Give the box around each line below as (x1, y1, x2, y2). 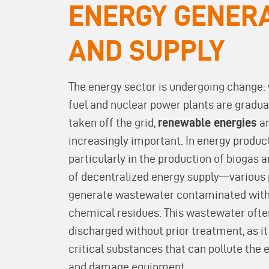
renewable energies (158, 116, 259, 129)
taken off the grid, (68, 116, 158, 129)
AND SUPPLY (68, 34, 225, 66)
